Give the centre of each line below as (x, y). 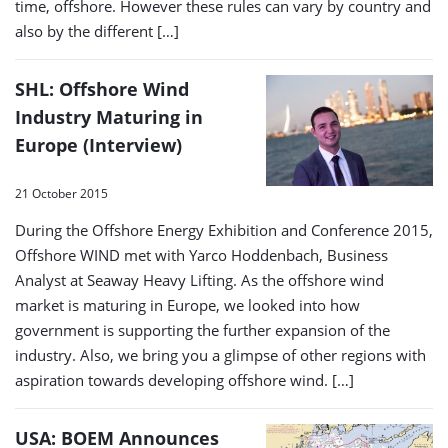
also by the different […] (97, 30)
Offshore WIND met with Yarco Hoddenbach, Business (201, 255)
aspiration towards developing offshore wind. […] (184, 380)
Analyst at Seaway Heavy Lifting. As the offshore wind (199, 280)
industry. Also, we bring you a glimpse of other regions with (220, 355)
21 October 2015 (61, 194)
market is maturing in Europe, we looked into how (187, 305)
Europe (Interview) (98, 144)
